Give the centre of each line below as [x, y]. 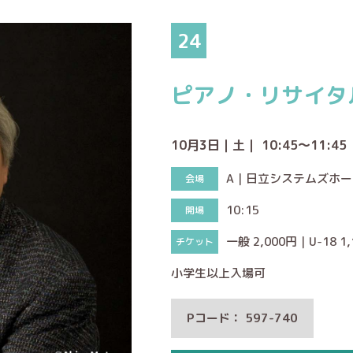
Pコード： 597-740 [243, 318]
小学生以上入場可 [219, 273]
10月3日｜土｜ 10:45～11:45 [259, 145]
